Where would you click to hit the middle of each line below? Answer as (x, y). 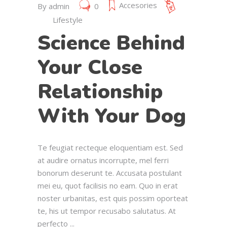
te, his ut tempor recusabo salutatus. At (107, 211)
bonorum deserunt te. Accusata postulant (110, 173)
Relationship (100, 92)
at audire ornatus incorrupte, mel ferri (103, 160)
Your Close (90, 68)
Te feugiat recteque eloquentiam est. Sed (110, 148)
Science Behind (111, 43)
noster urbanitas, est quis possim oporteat (113, 198)
